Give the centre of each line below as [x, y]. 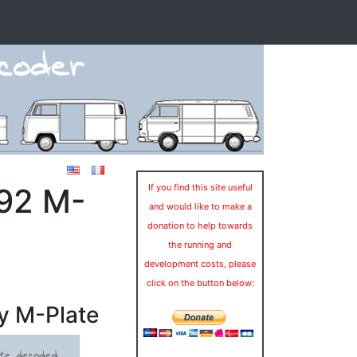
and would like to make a [200, 206]
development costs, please [200, 263]
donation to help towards [200, 225]
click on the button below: [200, 282]
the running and [200, 244]
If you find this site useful [200, 187]
